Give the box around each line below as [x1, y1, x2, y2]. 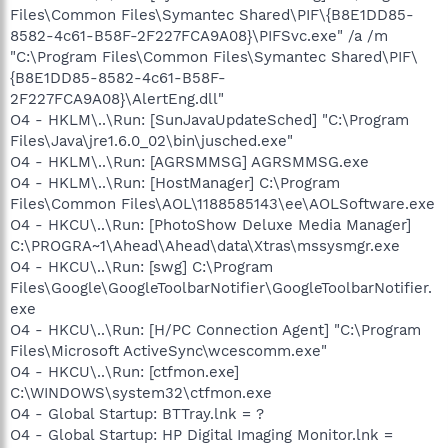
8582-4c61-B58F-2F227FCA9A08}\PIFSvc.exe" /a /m [10, 26, 388, 45]
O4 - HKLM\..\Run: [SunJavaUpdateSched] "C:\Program [10, 110, 409, 129]
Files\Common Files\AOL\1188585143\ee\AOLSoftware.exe [10, 194, 435, 213]
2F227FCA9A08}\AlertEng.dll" [10, 89, 224, 108]
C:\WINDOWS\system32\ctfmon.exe [10, 383, 272, 402]
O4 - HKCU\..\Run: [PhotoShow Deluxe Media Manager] [10, 215, 411, 234]
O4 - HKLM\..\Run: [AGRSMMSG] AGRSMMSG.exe [10, 152, 369, 171]
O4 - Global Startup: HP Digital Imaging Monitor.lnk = [10, 425, 393, 444]
